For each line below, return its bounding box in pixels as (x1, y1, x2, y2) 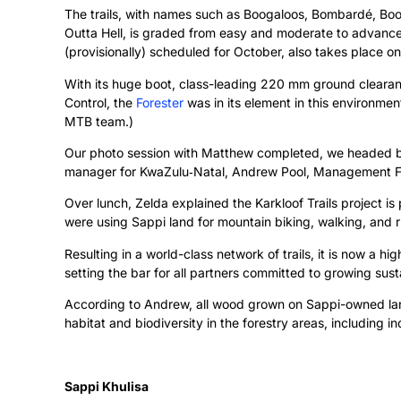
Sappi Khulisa (64, 378, 149, 394)
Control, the (64, 94, 136, 110)
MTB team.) (64, 113, 133, 129)
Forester (136, 94, 183, 110)
